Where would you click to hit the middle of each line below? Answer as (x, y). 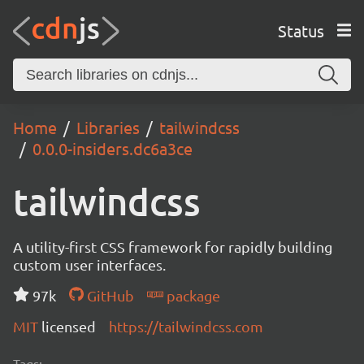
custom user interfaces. (89, 264)
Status (301, 30)
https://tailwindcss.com (186, 326)
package (191, 295)
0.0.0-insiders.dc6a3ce (113, 148)
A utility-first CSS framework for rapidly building (173, 247)
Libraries (108, 127)
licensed (69, 326)
